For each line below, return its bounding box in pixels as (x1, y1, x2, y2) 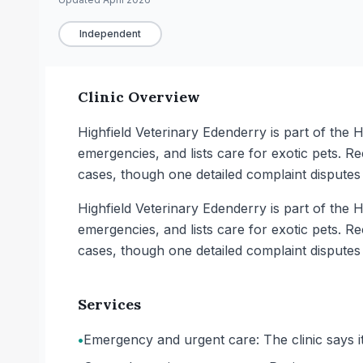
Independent (79, 28, 141, 40)
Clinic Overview (78, 88, 200, 106)
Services (78, 295, 141, 314)
